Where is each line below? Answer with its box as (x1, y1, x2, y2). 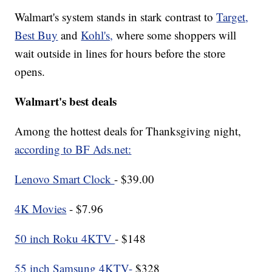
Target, (216, 9, 249, 25)
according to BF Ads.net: (15, 141, 132, 157)
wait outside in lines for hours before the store (15, 46, 226, 61)
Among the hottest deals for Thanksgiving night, (15, 123, 242, 139)
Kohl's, (81, 27, 114, 43)
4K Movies (15, 201, 67, 217)
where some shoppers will (116, 27, 237, 43)
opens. (15, 64, 46, 80)
